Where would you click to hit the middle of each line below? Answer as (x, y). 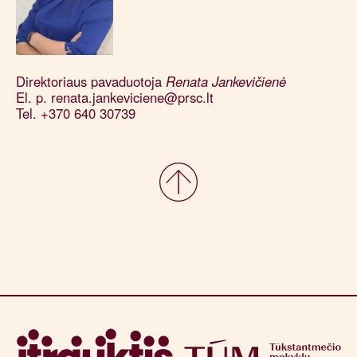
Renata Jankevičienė (224, 82)
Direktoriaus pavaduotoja (89, 82)
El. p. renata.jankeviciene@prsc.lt (115, 98)
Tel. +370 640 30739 (76, 114)
